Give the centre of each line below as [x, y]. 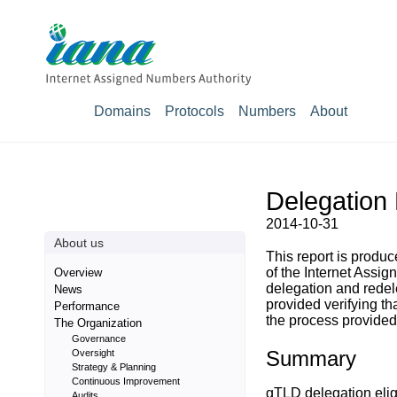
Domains [122, 111]
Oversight [93, 353]
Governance [99, 339]
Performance [87, 306]
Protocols [195, 111]
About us [79, 243]
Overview [78, 272]
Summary [311, 359]
